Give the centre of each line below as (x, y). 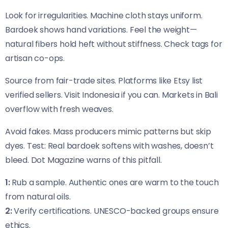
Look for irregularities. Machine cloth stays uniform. (104, 16)
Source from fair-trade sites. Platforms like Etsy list (104, 81)
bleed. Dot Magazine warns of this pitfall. (83, 160)
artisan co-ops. (35, 59)
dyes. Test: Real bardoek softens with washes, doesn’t (109, 146)
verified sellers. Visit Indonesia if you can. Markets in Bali (111, 95)
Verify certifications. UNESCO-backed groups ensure (115, 211)
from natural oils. (38, 197)
